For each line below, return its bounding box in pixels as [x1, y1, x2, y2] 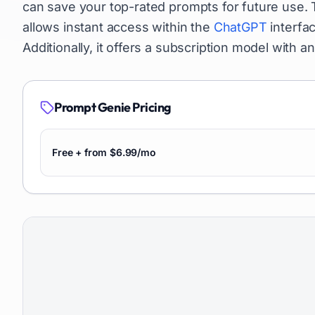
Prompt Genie [54, 99, 131, 115]
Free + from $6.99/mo [52, 146, 156, 158]
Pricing [130, 99, 172, 115]
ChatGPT [213, 20, 267, 34]
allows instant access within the [22, 20, 214, 34]
